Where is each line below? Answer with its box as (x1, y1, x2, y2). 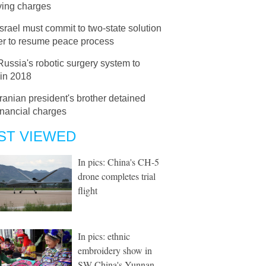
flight (78, 184, 97, 197)
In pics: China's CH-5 (78, 156, 159, 168)
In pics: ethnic (78, 230, 130, 242)
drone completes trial (78, 170, 156, 182)
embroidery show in (78, 244, 152, 256)
